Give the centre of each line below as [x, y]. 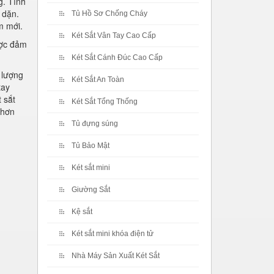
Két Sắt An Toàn [98, 80]
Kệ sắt [82, 212]
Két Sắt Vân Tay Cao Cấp [114, 35]
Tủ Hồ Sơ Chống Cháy [109, 13]
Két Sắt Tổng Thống [105, 102]
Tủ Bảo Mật [91, 146]
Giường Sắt [91, 190]
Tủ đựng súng [95, 124]
